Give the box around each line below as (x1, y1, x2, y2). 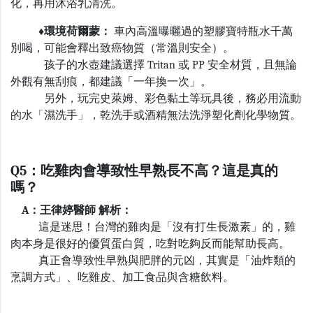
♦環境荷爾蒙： (10, 25, 111, 38)
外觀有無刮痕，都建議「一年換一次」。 (10, 75, 212, 89)
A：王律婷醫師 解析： (10, 204, 132, 217)
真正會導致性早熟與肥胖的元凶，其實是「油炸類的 (10, 254, 296, 268)
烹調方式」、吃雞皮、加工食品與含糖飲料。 (10, 271, 234, 284)
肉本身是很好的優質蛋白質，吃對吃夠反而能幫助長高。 (10, 238, 290, 251)
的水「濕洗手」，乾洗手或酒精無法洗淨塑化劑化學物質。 (10, 109, 301, 122)
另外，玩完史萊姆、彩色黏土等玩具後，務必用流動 (10, 92, 301, 105)
